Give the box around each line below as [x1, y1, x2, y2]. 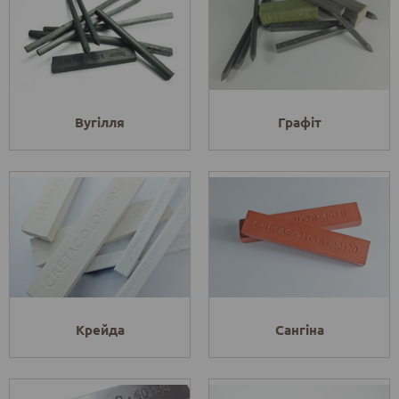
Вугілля [75, 113, 125, 132]
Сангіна [274, 321, 324, 339]
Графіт [277, 113, 322, 132]
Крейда [75, 321, 125, 339]
